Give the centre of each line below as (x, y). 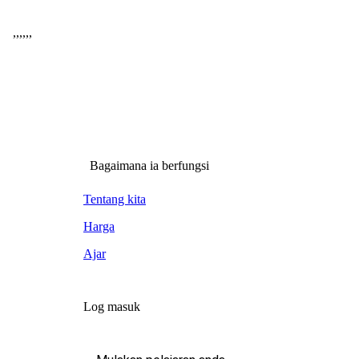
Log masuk (112, 307)
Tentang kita (115, 199)
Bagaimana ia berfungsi (149, 165)
